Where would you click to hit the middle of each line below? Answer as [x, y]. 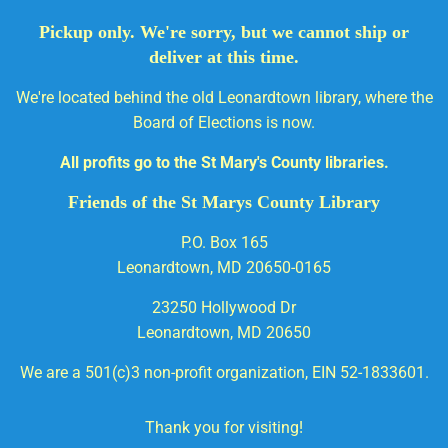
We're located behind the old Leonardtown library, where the [224, 98]
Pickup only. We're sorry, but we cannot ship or [224, 32]
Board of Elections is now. [224, 123]
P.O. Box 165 [224, 243]
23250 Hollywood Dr [224, 308]
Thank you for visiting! [224, 428]
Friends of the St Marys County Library [224, 202]
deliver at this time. [224, 57]
